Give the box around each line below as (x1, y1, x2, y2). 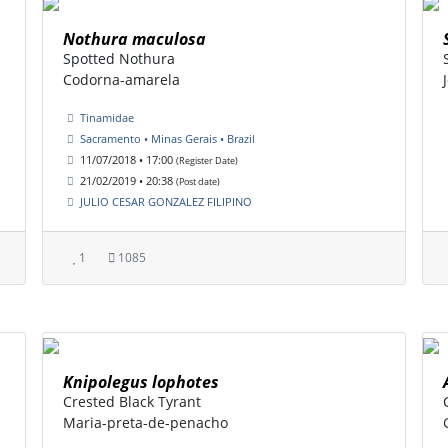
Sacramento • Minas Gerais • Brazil (80, 131, 255, 147)
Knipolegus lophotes (63, 371, 219, 394)
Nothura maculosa (63, 28, 206, 51)
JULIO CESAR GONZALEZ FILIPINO (80, 194, 252, 210)
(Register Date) (176, 154, 238, 168)
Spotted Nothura (63, 49, 175, 69)
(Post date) (176, 175, 220, 189)
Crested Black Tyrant (63, 392, 201, 412)
